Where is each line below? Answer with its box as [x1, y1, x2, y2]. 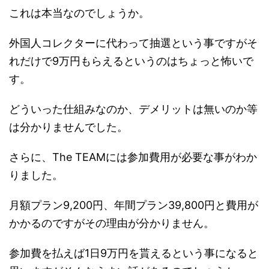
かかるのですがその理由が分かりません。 [9, 216, 214, 229]
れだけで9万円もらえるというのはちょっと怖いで [9, 54, 253, 67]
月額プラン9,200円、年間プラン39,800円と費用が [9, 198, 258, 211]
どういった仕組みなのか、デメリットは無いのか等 [9, 102, 258, 115]
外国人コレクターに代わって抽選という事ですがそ [9, 36, 258, 49]
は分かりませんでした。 [9, 120, 128, 133]
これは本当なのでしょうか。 [9, 6, 150, 19]
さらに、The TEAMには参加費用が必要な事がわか [9, 150, 257, 163]
